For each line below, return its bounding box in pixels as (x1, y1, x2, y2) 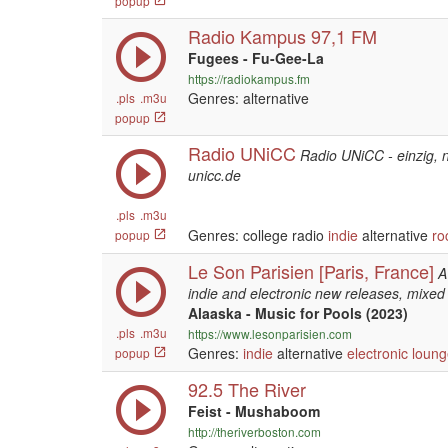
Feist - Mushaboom (188, 401, 320, 421)
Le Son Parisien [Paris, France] (188, 258, 434, 284)
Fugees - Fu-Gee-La (188, 48, 324, 68)
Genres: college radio (188, 225, 328, 245)
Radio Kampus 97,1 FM (188, 23, 377, 49)
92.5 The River (188, 376, 306, 402)
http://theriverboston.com (188, 423, 321, 440)
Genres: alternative (188, 88, 309, 108)
